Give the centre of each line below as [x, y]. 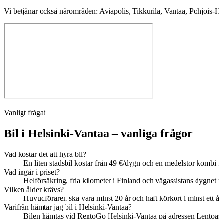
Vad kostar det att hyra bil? [45, 154]
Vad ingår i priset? [32, 172]
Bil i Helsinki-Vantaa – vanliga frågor [98, 133]
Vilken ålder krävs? [34, 189]
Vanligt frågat [25, 113]
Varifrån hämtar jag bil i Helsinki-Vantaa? [68, 207]
